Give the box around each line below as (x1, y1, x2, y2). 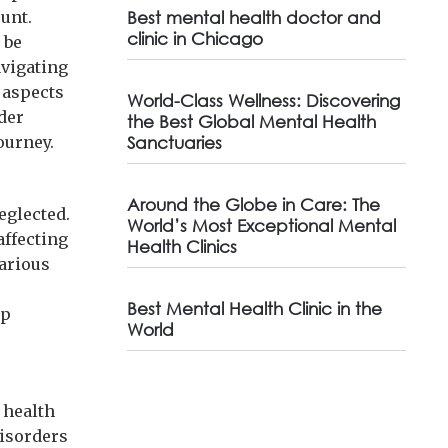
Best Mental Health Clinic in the (126, 298, 382, 319)
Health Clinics (126, 236, 237, 257)
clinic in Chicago (126, 28, 263, 49)
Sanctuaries (126, 132, 222, 153)
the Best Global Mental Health (126, 111, 376, 132)
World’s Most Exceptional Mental (126, 215, 396, 236)
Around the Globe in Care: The (126, 194, 380, 215)
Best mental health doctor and (126, 7, 381, 28)
